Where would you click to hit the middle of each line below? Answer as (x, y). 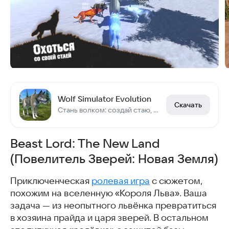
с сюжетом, (176, 181)
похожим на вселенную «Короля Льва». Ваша (109, 193)
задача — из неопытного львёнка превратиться (113, 206)
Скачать (188, 105)
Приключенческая (51, 181)
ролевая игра (121, 181)
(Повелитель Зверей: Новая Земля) (114, 159)
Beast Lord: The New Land (85, 144)
